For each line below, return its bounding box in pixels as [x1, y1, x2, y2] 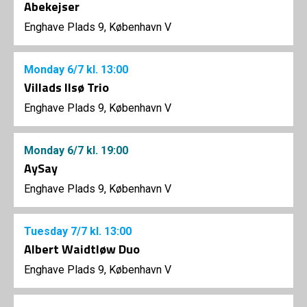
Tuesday [24, 225, 71, 238]
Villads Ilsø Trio [24, 78, 109, 97]
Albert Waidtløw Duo [24, 240, 140, 259]
